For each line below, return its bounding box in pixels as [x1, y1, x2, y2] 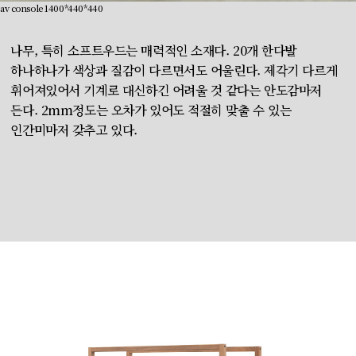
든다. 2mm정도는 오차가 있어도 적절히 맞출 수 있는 [10, 101, 292, 120]
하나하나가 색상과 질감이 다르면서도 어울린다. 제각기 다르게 [10, 61, 338, 80]
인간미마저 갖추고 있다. [10, 121, 137, 140]
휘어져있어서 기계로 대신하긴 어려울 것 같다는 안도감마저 [10, 81, 323, 100]
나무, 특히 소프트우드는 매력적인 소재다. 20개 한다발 [10, 41, 297, 60]
